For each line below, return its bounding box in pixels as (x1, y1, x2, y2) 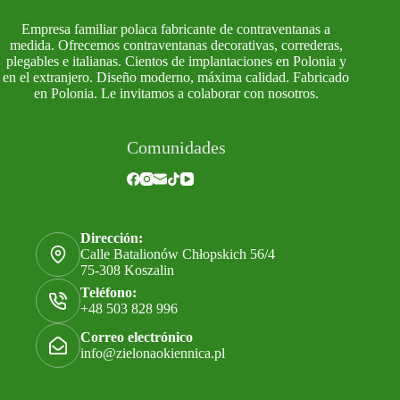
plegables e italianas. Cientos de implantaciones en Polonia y (5, 54, 346, 70)
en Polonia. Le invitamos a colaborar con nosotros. (33, 86, 319, 102)
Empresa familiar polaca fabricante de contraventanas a (21, 21, 331, 37)
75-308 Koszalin (80, 262, 174, 279)
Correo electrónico (80, 329, 193, 346)
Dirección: (80, 230, 143, 246)
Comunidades (126, 137, 226, 158)
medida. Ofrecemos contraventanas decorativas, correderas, (9, 37, 343, 54)
